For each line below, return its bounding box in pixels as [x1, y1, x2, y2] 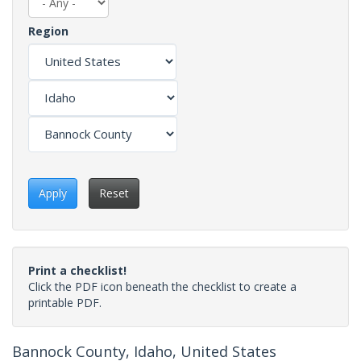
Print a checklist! [28, 262, 127, 278]
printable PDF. [28, 294, 102, 310]
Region [28, 23, 68, 39]
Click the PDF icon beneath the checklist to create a [28, 278, 297, 294]
